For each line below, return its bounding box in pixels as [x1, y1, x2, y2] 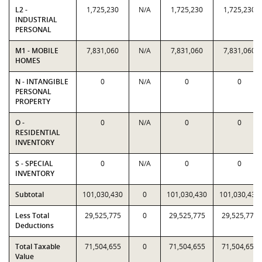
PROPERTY [15, 96, 50, 106]
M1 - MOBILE [15, 46, 58, 56]
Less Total [15, 211, 49, 220]
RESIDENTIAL [15, 127, 60, 137]
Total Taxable [15, 242, 60, 251]
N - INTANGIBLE [15, 77, 68, 87]
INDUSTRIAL [15, 15, 57, 25]
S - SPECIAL [15, 158, 53, 168]
